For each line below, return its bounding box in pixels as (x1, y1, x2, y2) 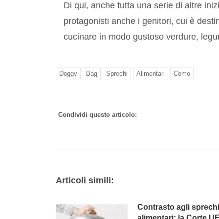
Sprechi (106, 70, 128, 78)
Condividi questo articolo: (58, 111, 137, 119)
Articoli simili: (56, 175, 114, 186)
